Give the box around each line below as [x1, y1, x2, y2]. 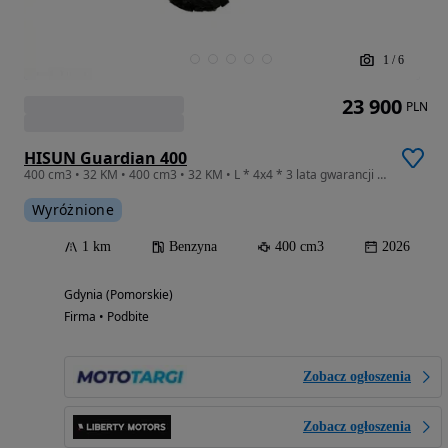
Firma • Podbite [64, 307, 149, 325]
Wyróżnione [32, 199, 114, 219]
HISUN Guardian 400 [24, 146, 187, 169]
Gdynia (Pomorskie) [64, 285, 173, 303]
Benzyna [169, 238, 217, 254]
